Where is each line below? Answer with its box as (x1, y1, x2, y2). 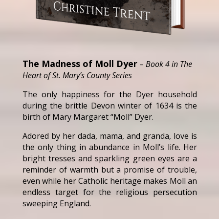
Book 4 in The (145, 58, 192, 69)
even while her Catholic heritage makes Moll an (22, 175, 197, 186)
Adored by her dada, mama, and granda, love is (22, 130, 197, 141)
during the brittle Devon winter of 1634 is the (22, 100, 197, 111)
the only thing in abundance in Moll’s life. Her (22, 141, 197, 153)
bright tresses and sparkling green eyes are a (22, 153, 197, 164)
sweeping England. (22, 197, 91, 209)
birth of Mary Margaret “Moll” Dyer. (22, 111, 153, 122)
